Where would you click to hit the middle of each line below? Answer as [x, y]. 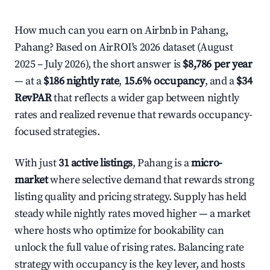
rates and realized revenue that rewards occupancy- [134, 115]
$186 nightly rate [81, 81]
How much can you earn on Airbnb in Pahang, [121, 30]
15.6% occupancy [164, 81]
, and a [221, 81]
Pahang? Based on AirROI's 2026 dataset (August [124, 47]
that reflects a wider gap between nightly [145, 98]
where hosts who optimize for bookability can [119, 231]
